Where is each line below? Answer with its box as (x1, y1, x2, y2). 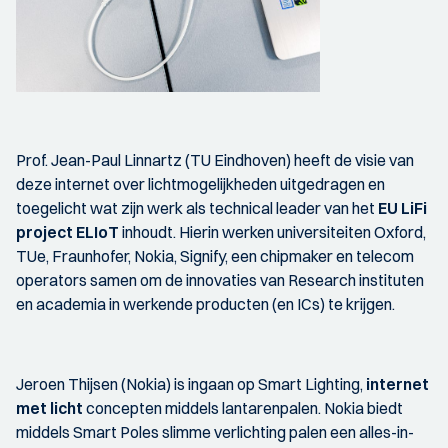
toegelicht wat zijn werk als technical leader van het (16, 198, 378, 219)
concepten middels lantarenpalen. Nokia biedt (83, 398, 403, 419)
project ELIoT (16, 222, 119, 243)
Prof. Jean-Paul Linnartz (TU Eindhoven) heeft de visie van (16, 150, 414, 171)
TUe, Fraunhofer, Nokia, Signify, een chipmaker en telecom (16, 246, 414, 267)
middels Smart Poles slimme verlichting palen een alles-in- (16, 422, 414, 443)
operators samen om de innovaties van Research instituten (16, 270, 424, 291)
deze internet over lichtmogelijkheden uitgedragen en (16, 174, 385, 195)
